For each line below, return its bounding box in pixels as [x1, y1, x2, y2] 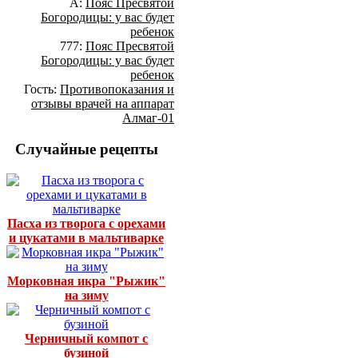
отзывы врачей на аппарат [31, 97, 174, 111]
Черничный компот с [25, 331, 148, 345]
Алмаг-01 [122, 111, 174, 125]
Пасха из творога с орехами [7, 216, 165, 230]
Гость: [24, 82, 60, 97]
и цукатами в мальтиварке [9, 230, 164, 245]
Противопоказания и [60, 82, 174, 97]
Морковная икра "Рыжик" [7, 273, 165, 288]
